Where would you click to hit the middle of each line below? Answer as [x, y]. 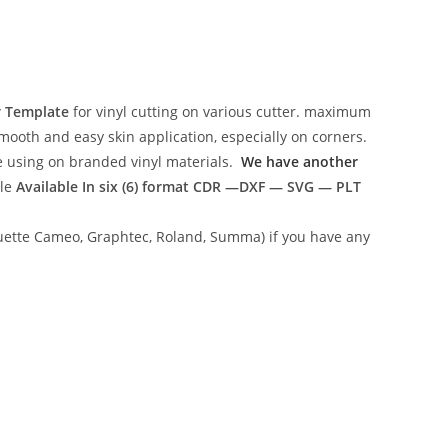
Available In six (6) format [104, 186]
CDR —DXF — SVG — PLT [276, 186]
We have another [299, 161]
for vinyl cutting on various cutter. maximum [220, 111]
